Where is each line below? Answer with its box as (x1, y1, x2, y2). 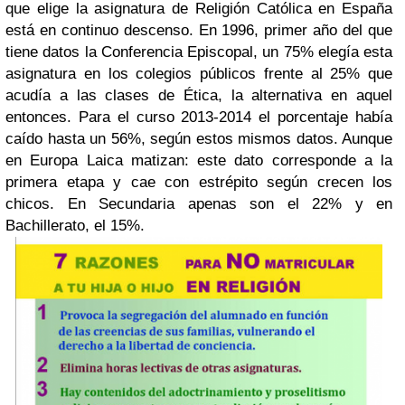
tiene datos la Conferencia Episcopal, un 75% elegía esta (5, 43, 392, 61)
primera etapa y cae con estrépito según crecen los (5, 174, 392, 192)
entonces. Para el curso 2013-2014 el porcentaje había (5, 108, 392, 127)
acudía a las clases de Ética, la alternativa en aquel (5, 87, 392, 105)
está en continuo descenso (5, 22, 189, 40)
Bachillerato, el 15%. (5, 217, 145, 235)
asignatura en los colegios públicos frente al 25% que (5, 65, 392, 83)
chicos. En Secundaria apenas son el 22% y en (5, 195, 392, 213)
